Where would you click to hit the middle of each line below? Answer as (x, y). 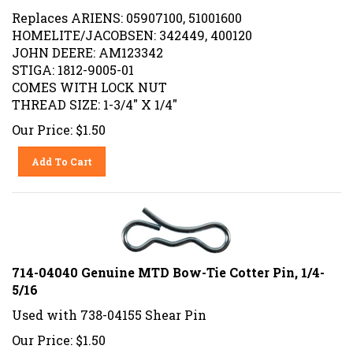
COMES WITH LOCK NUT (89, 81)
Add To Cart (62, 156)
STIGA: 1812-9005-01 (73, 64)
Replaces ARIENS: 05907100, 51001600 (127, 12)
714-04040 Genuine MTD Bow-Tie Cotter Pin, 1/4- (168, 266)
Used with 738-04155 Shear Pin (109, 309)
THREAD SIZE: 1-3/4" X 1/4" (95, 98)
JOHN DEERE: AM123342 (87, 46)
